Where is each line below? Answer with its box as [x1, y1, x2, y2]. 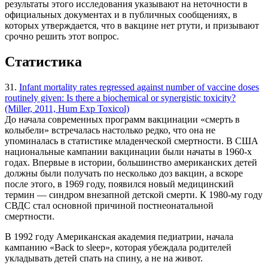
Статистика [5, 53, 82, 69]
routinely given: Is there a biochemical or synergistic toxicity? [5, 92, 236, 103]
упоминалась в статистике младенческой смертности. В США [5, 135, 258, 146]
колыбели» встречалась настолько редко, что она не [5, 124, 215, 135]
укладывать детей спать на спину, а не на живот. [5, 252, 203, 263]
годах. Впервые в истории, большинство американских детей [5, 157, 257, 167]
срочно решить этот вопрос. [5, 31, 119, 42]
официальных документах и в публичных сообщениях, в [5, 10, 237, 20]
